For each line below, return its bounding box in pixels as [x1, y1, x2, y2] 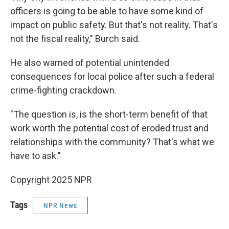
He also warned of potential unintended [10, 57, 169, 68]
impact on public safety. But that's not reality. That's [10, 19, 218, 31]
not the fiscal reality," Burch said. [10, 33, 140, 44]
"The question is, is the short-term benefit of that [10, 109, 208, 120]
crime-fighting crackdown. [10, 85, 117, 96]
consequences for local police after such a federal [10, 71, 214, 82]
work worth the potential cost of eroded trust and [10, 123, 209, 134]
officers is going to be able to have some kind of [10, 6, 203, 17]
